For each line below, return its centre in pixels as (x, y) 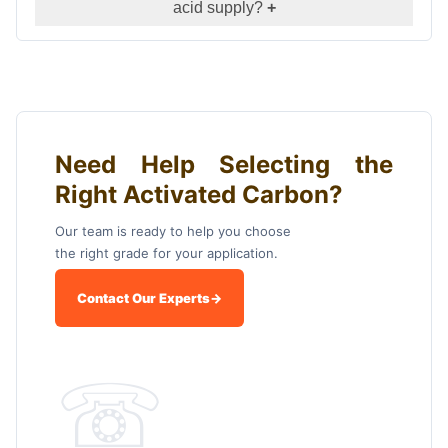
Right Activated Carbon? (198, 195)
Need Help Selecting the (224, 165)
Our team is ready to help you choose (172, 231)
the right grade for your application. (166, 253)
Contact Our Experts (143, 298)
